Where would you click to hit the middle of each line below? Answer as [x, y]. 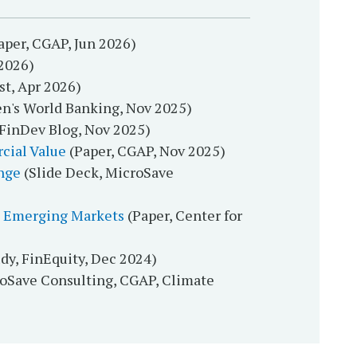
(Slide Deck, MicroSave [97, 173]
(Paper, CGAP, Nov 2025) [145, 151]
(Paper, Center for [183, 216]
